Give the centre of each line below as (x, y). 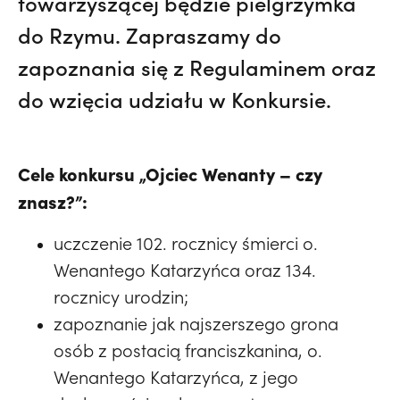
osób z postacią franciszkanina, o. (188, 350)
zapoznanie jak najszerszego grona (196, 323)
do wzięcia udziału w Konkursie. (175, 99)
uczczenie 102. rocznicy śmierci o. (186, 243)
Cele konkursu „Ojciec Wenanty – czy (170, 173)
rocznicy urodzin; (121, 296)
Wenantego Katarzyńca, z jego (176, 377)
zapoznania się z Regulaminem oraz (197, 67)
